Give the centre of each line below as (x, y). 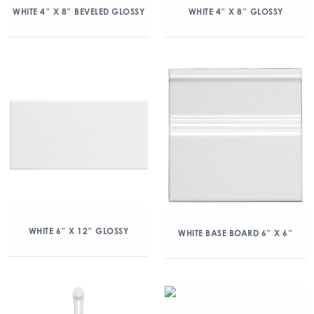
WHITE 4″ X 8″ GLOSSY (235, 12)
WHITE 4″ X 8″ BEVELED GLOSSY (78, 12)
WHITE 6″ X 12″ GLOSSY (78, 231)
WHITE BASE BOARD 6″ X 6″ (235, 233)
